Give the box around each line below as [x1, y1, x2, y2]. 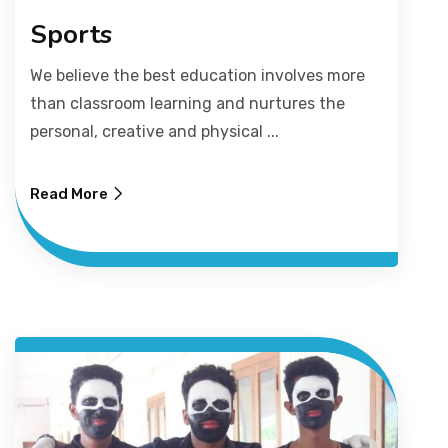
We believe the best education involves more [30, 65, 365, 85]
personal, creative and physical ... [30, 121, 279, 141]
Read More [30, 184, 108, 203]
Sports [30, 16, 112, 52]
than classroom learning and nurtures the [30, 93, 345, 113]
